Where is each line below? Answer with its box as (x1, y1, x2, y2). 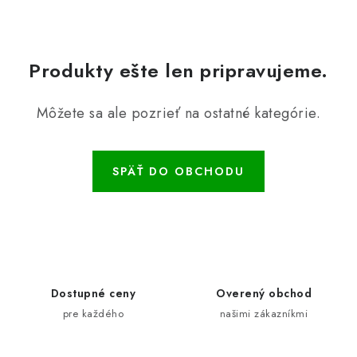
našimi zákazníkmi (219, 306, 308, 322)
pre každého (62, 306, 124, 322)
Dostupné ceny (50, 285, 136, 302)
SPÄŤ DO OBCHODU (112, 163, 245, 180)
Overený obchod (216, 285, 312, 302)
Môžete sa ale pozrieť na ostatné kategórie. (36, 103, 321, 124)
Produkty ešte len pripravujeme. (29, 57, 328, 85)
